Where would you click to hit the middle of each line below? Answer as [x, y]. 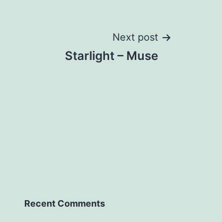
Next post [135, 37]
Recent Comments [65, 203]
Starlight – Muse [111, 56]
